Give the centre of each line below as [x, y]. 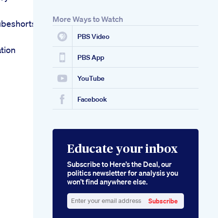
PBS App [91, 58]
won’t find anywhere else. [107, 182]
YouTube [91, 79]
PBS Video [93, 37]
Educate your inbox [122, 150]
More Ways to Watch [88, 19]
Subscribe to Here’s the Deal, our [119, 164]
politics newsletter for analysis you [123, 173]
